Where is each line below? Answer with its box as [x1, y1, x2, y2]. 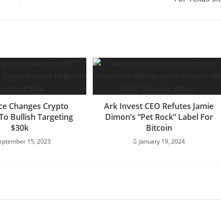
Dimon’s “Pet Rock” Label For [105, 111, 213, 122]
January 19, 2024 [139, 137, 185, 146]
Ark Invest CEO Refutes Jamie [104, 100, 214, 111]
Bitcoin [146, 122, 172, 133]
